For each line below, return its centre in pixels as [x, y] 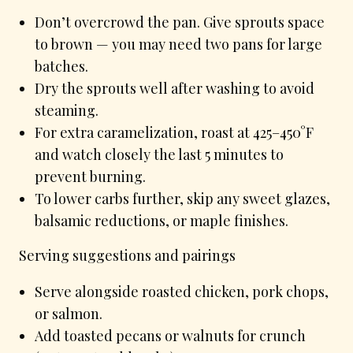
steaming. [67, 110]
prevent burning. [90, 176]
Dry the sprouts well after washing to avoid [175, 88]
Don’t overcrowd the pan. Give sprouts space [180, 22]
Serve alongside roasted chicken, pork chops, [182, 291]
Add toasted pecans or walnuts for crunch [170, 335]
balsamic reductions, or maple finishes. [162, 220]
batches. [61, 66]
